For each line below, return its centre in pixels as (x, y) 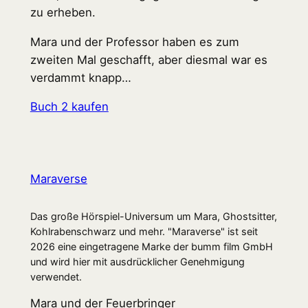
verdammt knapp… (80, 77)
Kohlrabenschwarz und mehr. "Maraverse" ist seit (144, 231)
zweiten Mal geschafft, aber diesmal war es (148, 59)
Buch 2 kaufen (69, 107)
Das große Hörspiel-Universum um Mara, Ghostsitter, (153, 216)
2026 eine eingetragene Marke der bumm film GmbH (151, 246)
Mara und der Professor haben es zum (134, 42)
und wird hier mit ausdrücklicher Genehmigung (137, 261)
